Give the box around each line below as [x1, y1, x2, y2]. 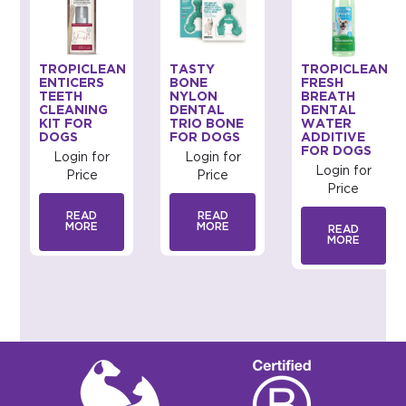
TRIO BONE [169, 119, 245, 130]
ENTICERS [39, 78, 105, 90]
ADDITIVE [300, 132, 365, 144]
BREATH [300, 92, 355, 103]
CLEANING [39, 105, 109, 117]
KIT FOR [39, 119, 93, 130]
